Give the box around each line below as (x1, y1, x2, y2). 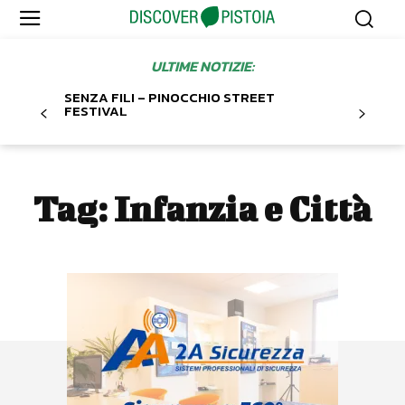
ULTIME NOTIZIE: (151, 55, 254, 78)
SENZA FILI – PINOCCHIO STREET (64, 87, 275, 108)
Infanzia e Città (114, 189, 372, 230)
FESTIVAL (64, 100, 127, 122)
